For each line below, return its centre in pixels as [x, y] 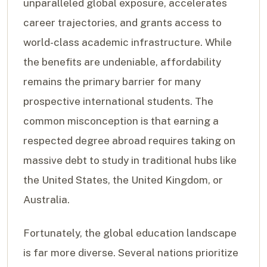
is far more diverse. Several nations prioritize [131, 252]
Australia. [46, 200]
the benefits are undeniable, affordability [122, 62]
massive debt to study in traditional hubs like [130, 161]
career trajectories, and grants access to [122, 23]
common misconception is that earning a [121, 121]
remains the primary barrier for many [112, 82]
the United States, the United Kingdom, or [123, 180]
